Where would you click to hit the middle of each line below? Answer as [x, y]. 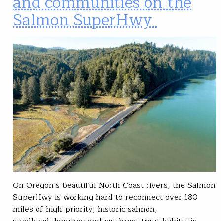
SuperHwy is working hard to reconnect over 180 [105, 198]
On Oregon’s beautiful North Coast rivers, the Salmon [114, 186]
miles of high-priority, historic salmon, [85, 209]
